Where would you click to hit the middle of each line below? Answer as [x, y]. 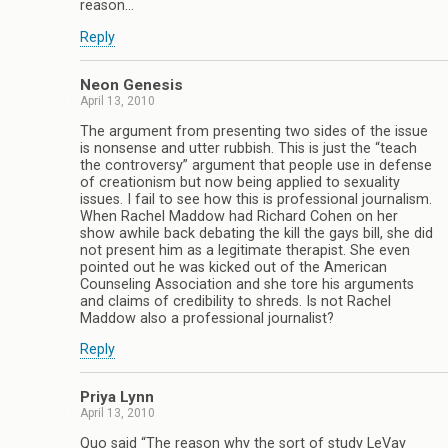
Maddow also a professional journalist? [207, 318]
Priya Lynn [117, 397]
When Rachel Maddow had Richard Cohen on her [239, 216]
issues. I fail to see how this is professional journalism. [256, 199]
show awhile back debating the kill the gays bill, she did [256, 233]
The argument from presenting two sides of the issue [254, 131]
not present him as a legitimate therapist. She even [245, 250]
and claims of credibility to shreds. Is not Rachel [235, 301]
